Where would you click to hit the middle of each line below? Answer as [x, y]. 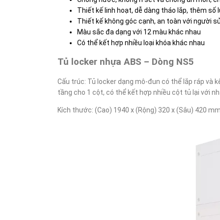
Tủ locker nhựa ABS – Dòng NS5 [126, 62]
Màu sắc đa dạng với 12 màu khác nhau [139, 32]
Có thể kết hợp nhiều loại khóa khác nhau [141, 43]
